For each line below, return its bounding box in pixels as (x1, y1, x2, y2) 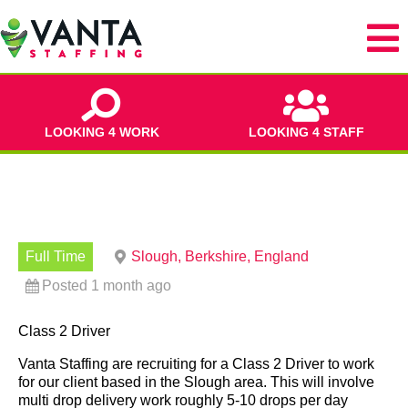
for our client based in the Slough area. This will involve (18, 374, 374, 390)
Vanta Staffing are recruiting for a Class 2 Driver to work (18, 356, 374, 372)
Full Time (25, 249, 86, 264)
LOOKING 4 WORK (45, 125, 159, 139)
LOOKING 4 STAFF (248, 125, 364, 139)
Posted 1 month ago (42, 278, 171, 293)
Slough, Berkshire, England (131, 249, 309, 264)
